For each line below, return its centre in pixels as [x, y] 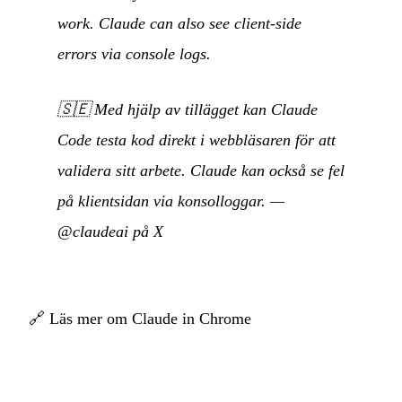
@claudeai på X [110, 232]
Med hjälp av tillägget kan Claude [206, 110]
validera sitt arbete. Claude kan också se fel [201, 171]
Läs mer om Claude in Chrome [150, 319]
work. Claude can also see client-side [179, 24]
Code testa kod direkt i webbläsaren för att [197, 140]
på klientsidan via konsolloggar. [162, 201]
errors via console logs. [134, 54]
